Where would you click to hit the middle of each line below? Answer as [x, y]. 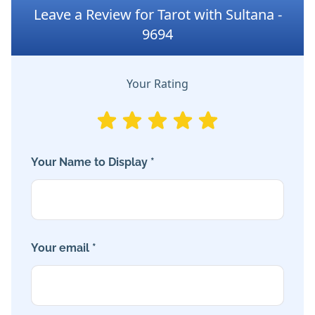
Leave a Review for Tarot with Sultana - [157, 15]
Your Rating [157, 84]
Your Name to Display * [93, 162]
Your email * [64, 248]
